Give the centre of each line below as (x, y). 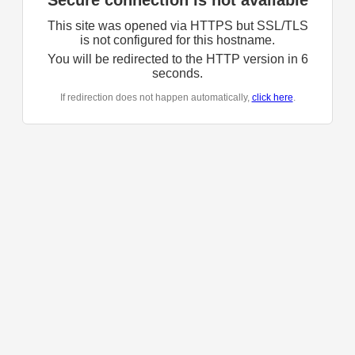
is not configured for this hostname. (177, 40)
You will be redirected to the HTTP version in (174, 59)
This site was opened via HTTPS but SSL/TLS (177, 26)
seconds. (177, 74)
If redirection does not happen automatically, (156, 98)
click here (272, 98)
